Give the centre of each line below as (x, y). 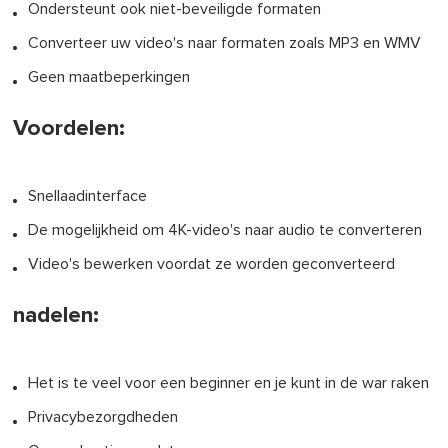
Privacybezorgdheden (103, 416)
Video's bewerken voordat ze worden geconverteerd (212, 263)
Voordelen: (69, 128)
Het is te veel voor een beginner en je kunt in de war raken (229, 382)
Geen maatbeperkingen (109, 76)
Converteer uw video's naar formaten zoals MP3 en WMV (225, 42)
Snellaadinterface (88, 195)
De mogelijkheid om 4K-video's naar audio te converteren (225, 229)
